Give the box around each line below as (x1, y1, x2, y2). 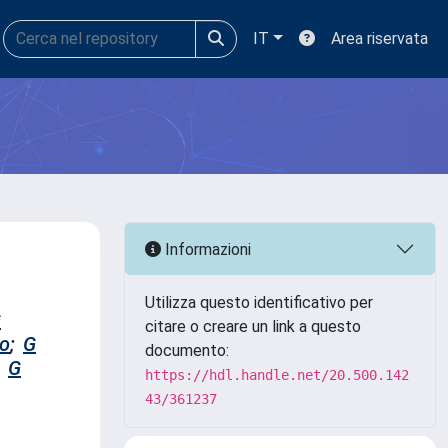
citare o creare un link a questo (145, 317, 361, 336)
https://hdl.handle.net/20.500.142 (145, 367, 409, 383)
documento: (145, 341, 229, 360)
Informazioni (161, 239, 251, 259)
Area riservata (331, 29, 428, 48)
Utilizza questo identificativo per (145, 293, 373, 312)
